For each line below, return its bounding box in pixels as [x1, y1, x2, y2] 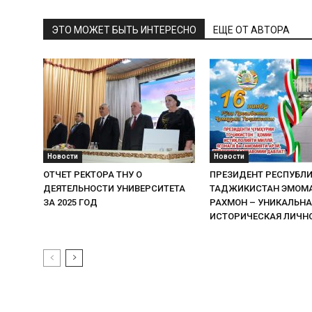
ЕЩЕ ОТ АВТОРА [213, 24, 290, 36]
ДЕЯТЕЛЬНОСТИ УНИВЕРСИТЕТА [43, 183, 185, 194]
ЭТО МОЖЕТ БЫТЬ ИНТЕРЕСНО [52, 24, 196, 36]
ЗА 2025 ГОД [43, 197, 97, 208]
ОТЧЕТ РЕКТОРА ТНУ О [43, 169, 142, 180]
